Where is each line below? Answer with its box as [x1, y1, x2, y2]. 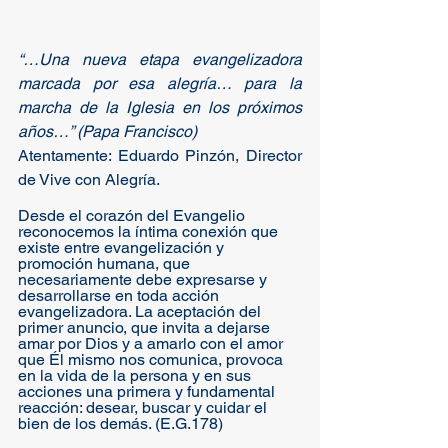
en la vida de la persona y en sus [18, 366, 255, 385]
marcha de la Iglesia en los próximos [18, 98, 302, 117]
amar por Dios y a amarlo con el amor [18, 334, 287, 353]
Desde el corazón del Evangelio [18, 206, 249, 225]
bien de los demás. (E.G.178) [18, 414, 223, 433]
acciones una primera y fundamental [18, 382, 279, 401]
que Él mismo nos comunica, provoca [18, 350, 287, 369]
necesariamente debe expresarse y [18, 270, 271, 289]
